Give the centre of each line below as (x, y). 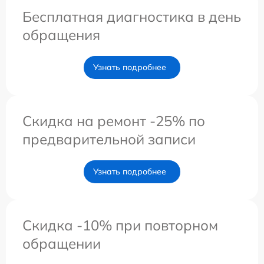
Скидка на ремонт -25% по (114, 121)
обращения (61, 34)
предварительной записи (109, 139)
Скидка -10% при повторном (120, 225)
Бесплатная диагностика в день (132, 16)
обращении (62, 243)
